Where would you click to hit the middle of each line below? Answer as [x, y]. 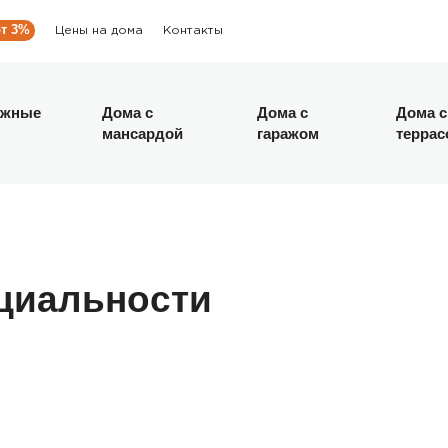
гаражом [288, 133]
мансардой [142, 133]
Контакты [193, 30]
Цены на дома [99, 30]
